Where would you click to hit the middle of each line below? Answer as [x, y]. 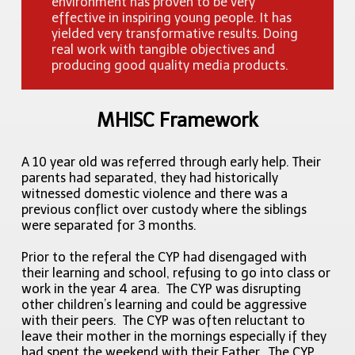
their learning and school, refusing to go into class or [176, 273]
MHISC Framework [177, 120]
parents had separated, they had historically [150, 178]
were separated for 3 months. [111, 226]
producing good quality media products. [170, 66]
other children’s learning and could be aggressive [164, 305]
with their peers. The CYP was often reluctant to [164, 321]
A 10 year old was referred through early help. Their [172, 162]
